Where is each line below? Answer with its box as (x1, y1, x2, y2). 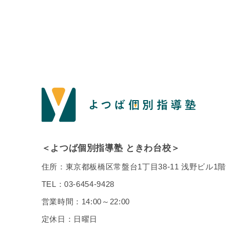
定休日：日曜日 (41, 215, 98, 224)
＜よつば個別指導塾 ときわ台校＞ (41, 143, 180, 154)
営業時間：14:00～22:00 (41, 198, 130, 206)
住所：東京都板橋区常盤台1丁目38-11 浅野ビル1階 (41, 163, 226, 171)
